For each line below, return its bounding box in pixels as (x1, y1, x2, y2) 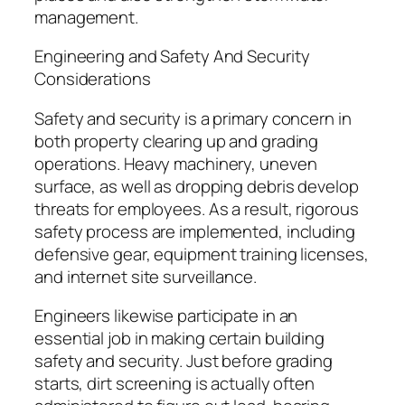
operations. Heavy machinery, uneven (34, 151, 317, 175)
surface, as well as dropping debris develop (34, 174, 359, 198)
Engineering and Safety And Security (34, 44, 310, 69)
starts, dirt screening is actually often (34, 372, 315, 396)
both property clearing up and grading (34, 128, 319, 153)
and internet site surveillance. (34, 264, 257, 288)
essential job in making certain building (34, 326, 325, 351)
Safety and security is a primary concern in (34, 106, 352, 130)
